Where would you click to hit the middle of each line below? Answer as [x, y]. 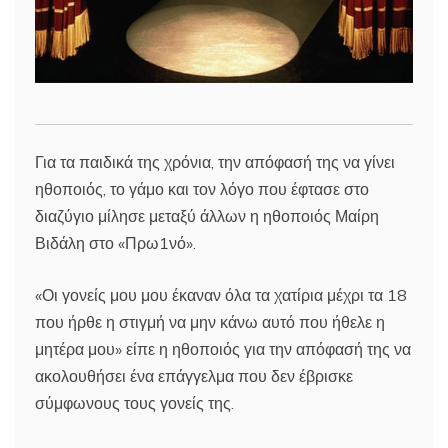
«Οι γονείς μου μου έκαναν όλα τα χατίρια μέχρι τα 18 [221, 295]
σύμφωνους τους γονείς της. [134, 403]
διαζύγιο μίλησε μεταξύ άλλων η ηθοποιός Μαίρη [207, 216]
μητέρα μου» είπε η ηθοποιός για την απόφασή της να [223, 349]
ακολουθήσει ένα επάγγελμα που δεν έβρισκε [194, 376]
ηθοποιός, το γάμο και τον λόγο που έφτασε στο [202, 189]
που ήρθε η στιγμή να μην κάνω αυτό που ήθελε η [210, 322]
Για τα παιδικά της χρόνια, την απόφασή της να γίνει [215, 162]
